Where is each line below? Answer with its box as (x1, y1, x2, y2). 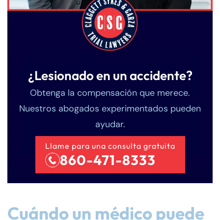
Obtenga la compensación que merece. (30, 86, 190, 99)
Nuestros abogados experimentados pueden (19, 102, 201, 114)
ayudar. (95, 118, 125, 130)
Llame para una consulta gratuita (45, 140, 175, 151)
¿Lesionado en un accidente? (27, 67, 192, 83)
